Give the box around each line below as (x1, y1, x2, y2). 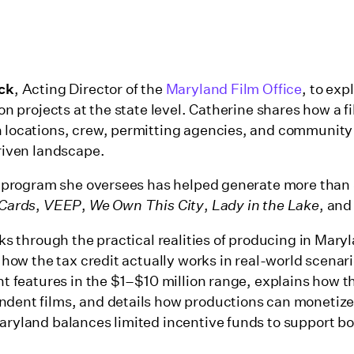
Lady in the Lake (211, 197, 319, 215)
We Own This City (88, 197, 205, 215)
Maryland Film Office (165, 80, 303, 98)
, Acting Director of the (14, 80, 166, 98)
